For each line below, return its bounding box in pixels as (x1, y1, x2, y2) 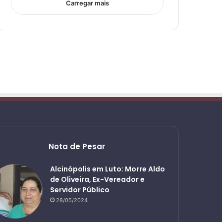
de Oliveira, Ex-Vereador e (50, 174, 145, 185)
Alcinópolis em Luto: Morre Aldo (50, 164, 165, 174)
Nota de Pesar (49, 141, 106, 152)
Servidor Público (50, 185, 110, 195)
